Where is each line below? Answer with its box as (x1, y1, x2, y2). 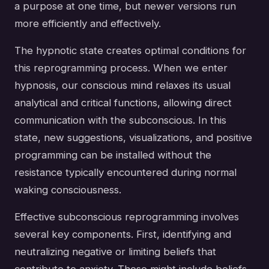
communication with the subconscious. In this (14, 113, 226, 126)
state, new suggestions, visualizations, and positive (14, 131, 252, 144)
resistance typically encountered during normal (14, 166, 237, 178)
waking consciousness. (14, 183, 121, 196)
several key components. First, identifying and (14, 228, 231, 240)
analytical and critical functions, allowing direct (14, 96, 232, 109)
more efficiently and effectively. (14, 17, 161, 29)
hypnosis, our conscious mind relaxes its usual (14, 79, 231, 91)
